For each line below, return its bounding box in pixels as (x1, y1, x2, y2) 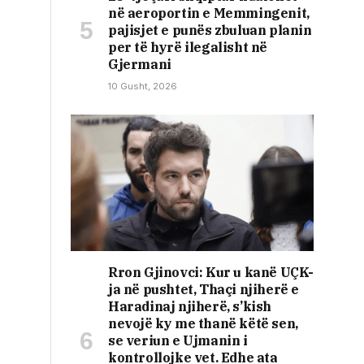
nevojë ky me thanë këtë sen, (108, 314, 298, 331)
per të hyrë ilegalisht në (108, 38, 268, 55)
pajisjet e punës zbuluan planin (108, 21, 312, 38)
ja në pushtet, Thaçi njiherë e (108, 280, 300, 297)
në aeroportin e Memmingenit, (108, 4, 310, 21)
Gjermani (108, 55, 171, 72)
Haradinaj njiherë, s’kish (108, 297, 272, 314)
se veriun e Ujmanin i (108, 331, 248, 349)
